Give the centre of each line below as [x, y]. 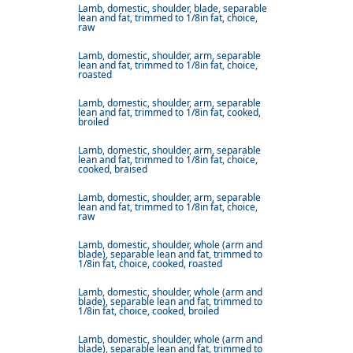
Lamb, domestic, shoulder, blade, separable [173, 9]
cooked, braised [113, 169]
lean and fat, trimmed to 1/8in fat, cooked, [169, 113]
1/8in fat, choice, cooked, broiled [149, 311]
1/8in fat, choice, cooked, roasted [150, 264]
